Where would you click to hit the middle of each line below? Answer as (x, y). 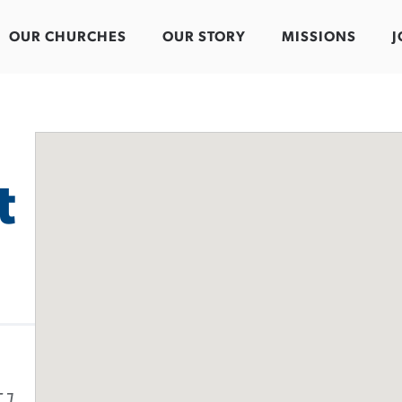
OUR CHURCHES (68, 37)
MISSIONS (319, 37)
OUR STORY (204, 37)
